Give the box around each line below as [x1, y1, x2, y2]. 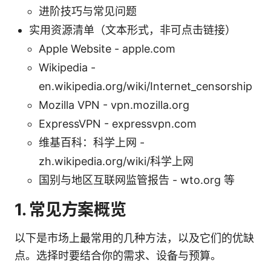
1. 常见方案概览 [15, 199, 126, 220]
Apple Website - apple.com [39, 42, 175, 55]
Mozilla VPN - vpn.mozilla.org [39, 98, 189, 111]
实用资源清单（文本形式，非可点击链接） [29, 23, 236, 36]
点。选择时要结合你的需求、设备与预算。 [15, 249, 221, 262]
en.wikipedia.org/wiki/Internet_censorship [39, 79, 252, 93]
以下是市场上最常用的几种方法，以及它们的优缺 [15, 231, 254, 244]
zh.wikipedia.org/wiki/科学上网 [39, 154, 194, 168]
